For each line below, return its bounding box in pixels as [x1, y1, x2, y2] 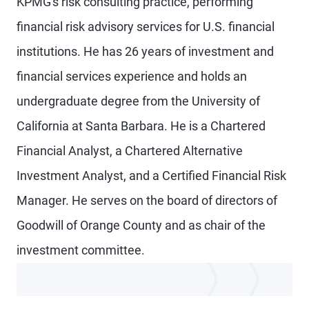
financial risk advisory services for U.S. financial [17, 19, 275, 34]
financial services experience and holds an [17, 69, 247, 83]
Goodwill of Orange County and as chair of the [17, 218, 266, 232]
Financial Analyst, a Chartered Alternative [17, 143, 243, 158]
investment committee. [17, 243, 145, 257]
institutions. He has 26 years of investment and [17, 44, 274, 59]
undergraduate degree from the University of [17, 94, 260, 108]
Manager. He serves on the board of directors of [17, 193, 277, 208]
